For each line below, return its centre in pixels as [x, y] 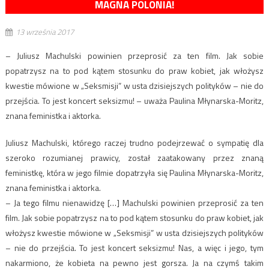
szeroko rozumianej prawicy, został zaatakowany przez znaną [134, 157]
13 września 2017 [44, 32]
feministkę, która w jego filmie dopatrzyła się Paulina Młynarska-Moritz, [134, 172]
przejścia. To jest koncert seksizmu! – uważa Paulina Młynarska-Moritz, [134, 100]
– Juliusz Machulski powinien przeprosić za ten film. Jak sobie [134, 55]
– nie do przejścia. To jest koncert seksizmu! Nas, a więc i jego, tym [134, 247]
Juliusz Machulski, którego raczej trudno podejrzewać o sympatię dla [134, 142]
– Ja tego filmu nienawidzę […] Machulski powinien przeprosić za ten [134, 202]
